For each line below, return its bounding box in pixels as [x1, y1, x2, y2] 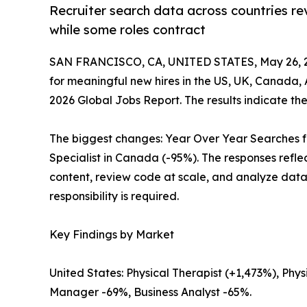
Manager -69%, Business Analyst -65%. [49, 285, 251, 299]
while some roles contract [49, 22, 206, 38]
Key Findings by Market [49, 228, 174, 242]
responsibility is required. [49, 189, 179, 204]
